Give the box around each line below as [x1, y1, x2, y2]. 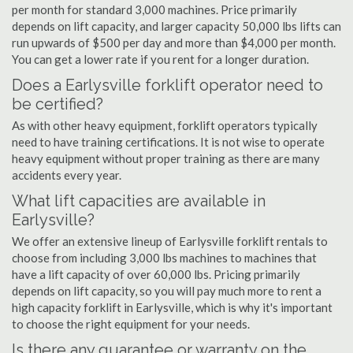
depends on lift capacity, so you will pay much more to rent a [12, 284, 321, 298]
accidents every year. [12, 168, 121, 182]
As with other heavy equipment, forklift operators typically [12, 118, 318, 132]
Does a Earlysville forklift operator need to [12, 76, 323, 95]
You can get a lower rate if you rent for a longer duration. [12, 52, 309, 66]
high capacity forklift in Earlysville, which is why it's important [12, 300, 333, 314]
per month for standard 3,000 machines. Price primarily [12, 2, 297, 17]
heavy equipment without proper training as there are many [12, 151, 320, 165]
